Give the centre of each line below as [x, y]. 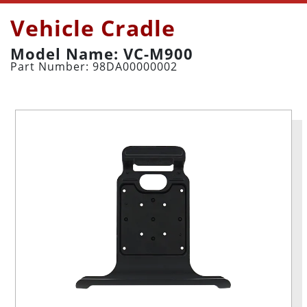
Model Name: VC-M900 [102, 53]
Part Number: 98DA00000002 [94, 66]
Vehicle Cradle [93, 28]
